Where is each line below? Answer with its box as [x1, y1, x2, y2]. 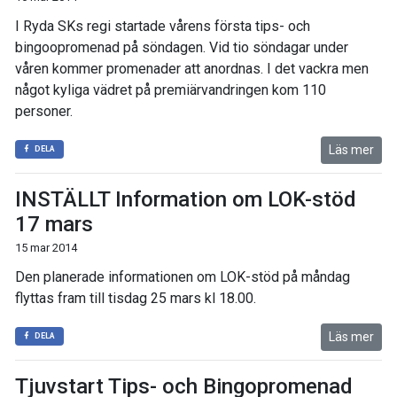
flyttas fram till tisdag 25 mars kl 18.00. [15, 290, 256, 307]
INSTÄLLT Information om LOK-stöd [15, 187, 356, 212]
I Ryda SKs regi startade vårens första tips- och [15, 18, 310, 35]
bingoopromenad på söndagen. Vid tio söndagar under [15, 39, 348, 56]
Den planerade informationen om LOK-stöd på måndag [15, 269, 350, 285]
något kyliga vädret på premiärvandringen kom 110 [15, 82, 326, 98]
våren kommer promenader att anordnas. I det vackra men [15, 60, 369, 77]
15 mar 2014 [15, 241, 77, 254]
